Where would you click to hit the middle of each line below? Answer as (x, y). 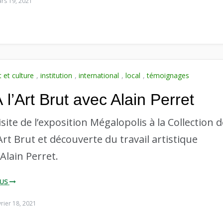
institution (56, 75)
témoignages (168, 75)
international (99, 75)
